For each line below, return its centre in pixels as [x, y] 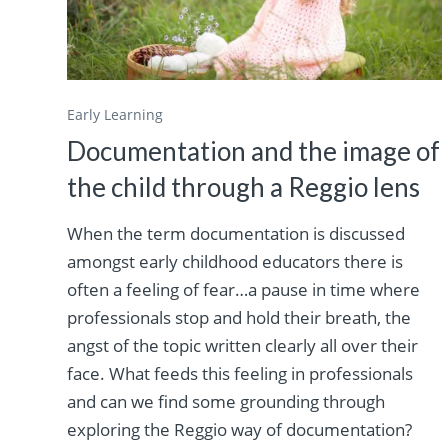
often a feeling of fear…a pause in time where [244, 289]
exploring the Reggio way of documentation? [240, 429]
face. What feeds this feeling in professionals [240, 373]
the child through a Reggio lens [244, 186]
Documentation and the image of [254, 150]
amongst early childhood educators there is [235, 261]
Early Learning [115, 114]
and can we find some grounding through [226, 401]
